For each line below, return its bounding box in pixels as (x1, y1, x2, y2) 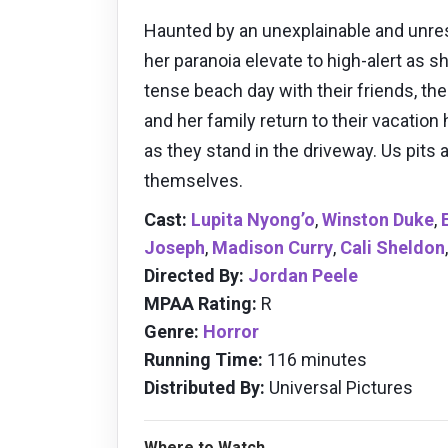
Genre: (144, 321, 199, 343)
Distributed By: (144, 377, 265, 399)
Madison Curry (212, 237, 333, 259)
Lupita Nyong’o (191, 209, 315, 231)
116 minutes (263, 349, 367, 371)
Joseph (144, 237, 205, 259)
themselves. (144, 170, 243, 192)
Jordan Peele (248, 265, 358, 287)
